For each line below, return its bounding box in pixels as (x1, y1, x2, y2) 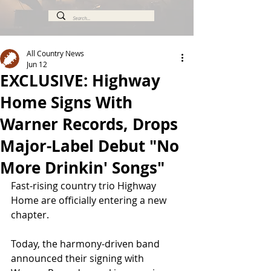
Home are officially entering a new (11, 194, 169, 207)
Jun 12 (27, 59, 47, 69)
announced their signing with (11, 252, 146, 265)
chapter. (11, 208, 49, 221)
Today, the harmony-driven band (11, 237, 162, 250)
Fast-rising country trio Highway (11, 179, 158, 192)
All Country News (27, 48, 84, 58)
